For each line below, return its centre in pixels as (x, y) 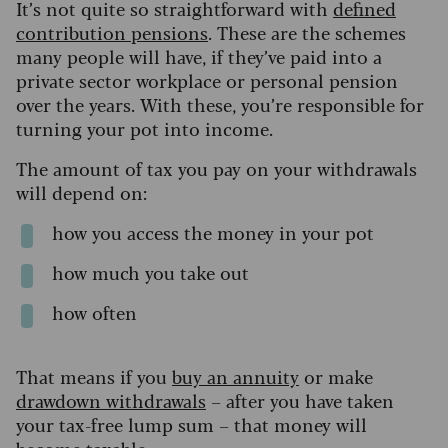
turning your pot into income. (144, 128)
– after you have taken (300, 400)
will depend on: (81, 192)
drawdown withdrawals (111, 400)
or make (336, 376)
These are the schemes (311, 32)
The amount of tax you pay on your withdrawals (216, 168)
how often (97, 312)
